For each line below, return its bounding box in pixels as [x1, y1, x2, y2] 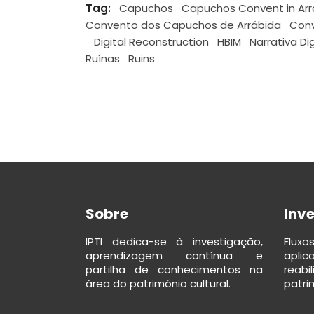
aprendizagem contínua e [86, 247, 263, 263]
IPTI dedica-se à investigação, [86, 233, 263, 249]
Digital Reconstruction [94, 34, 209, 49]
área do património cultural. [86, 275, 231, 291]
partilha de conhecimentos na [86, 261, 263, 277]
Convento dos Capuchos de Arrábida [86, 17, 281, 32]
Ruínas [86, 50, 120, 66]
